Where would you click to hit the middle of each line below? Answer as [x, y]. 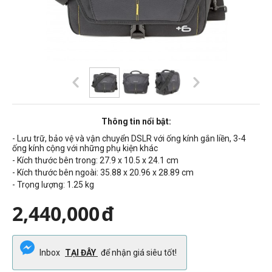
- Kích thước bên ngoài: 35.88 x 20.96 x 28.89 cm [103, 172]
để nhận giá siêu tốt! [139, 252]
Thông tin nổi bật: [136, 121]
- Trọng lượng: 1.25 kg [53, 184]
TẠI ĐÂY [81, 252]
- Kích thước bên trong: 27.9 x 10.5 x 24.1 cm [95, 160]
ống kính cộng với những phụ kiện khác [85, 148]
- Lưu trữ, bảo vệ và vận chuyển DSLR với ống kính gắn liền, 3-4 [129, 138]
